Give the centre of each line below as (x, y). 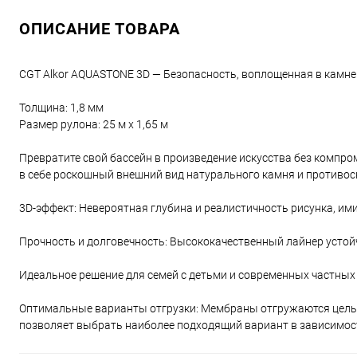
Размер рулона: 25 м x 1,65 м (94, 124)
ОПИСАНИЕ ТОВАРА (100, 29)
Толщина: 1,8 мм (61, 108)
